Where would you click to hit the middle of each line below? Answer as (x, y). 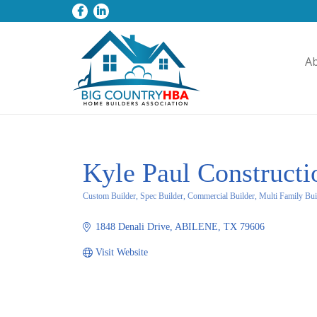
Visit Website (121, 252)
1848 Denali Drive (132, 227)
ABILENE (196, 227)
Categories (109, 207)
